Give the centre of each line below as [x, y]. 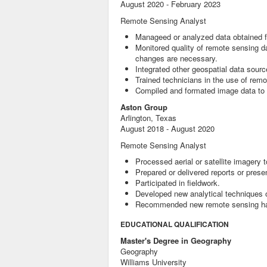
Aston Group [144, 107]
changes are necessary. [176, 58]
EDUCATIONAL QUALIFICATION [175, 224]
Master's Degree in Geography [176, 240]
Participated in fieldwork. [178, 183]
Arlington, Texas [148, 118]
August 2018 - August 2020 [167, 128]
